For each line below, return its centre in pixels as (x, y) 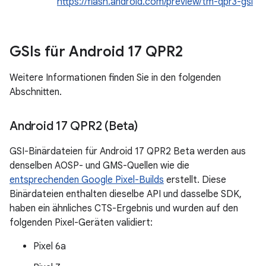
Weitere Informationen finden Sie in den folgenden (115, 78)
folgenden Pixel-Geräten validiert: (81, 223)
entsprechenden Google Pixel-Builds (87, 180)
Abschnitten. (36, 92)
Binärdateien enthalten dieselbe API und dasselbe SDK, (126, 194)
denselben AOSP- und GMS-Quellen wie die (99, 166)
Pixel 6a (50, 246)
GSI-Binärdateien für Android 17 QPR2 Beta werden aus (128, 151)
